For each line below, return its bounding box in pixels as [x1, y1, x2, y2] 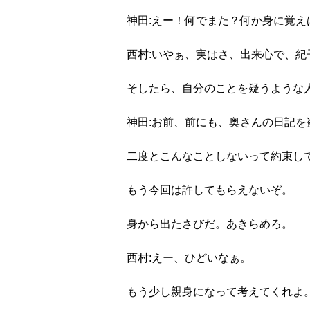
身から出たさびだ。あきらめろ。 [127, 218, 293, 230]
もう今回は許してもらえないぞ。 [127, 184, 293, 196]
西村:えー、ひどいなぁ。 [127, 252, 251, 264]
